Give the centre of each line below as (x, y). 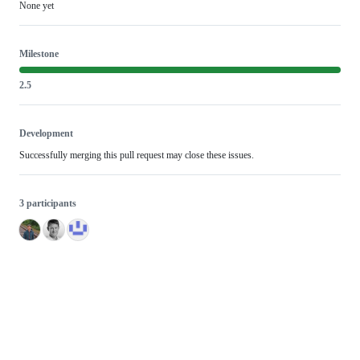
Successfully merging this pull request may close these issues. (137, 155)
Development (46, 134)
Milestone (39, 54)
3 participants (48, 204)
